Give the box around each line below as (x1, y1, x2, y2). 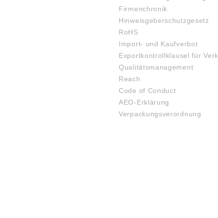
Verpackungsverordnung (119, 110, 201, 118)
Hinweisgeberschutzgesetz (119, 17, 209, 24)
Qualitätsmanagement (119, 63, 194, 71)
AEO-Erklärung (119, 98, 170, 106)
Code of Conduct (119, 87, 176, 94)
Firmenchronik (119, 5, 168, 13)
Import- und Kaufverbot (119, 40, 198, 48)
